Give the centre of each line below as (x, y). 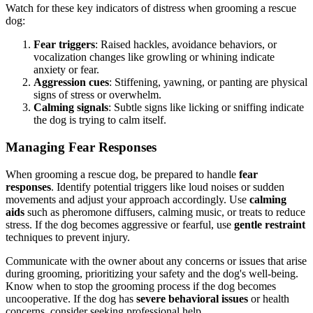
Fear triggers (64, 45)
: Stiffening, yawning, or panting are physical (208, 82)
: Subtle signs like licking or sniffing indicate (206, 108)
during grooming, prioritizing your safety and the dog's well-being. (152, 273)
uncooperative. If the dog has (71, 298)
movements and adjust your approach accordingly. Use (128, 199)
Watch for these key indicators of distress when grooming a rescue (151, 8)
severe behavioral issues (192, 298)
